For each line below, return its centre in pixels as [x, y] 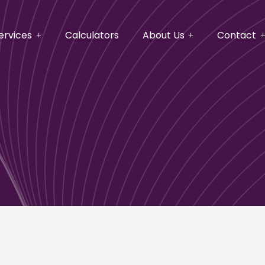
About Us [163, 35]
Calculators [92, 35]
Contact [237, 35]
